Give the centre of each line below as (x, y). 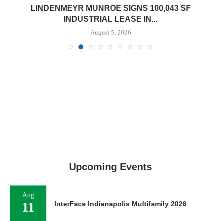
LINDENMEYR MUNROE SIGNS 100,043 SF (110, 8)
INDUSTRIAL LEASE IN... (110, 19)
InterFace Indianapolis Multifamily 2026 (120, 204)
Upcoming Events (110, 167)
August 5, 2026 (110, 32)
